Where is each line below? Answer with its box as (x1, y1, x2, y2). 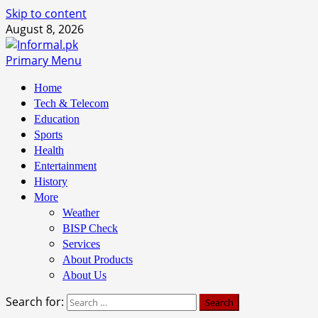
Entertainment (34, 160, 97, 172)
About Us (62, 269, 106, 281)
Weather (62, 207, 99, 219)
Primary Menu (6, 53, 82, 68)
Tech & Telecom (34, 97, 109, 109)
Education (34, 113, 79, 125)
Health (34, 144, 64, 156)
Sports (34, 128, 62, 141)
